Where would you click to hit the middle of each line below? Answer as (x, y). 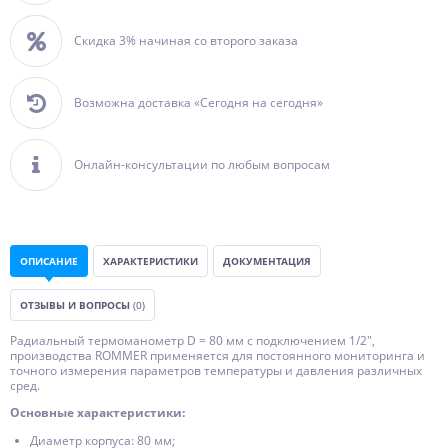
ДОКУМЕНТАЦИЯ (267, 261)
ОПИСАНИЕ (49, 261)
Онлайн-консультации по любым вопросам (202, 164)
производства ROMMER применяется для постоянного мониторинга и (217, 355)
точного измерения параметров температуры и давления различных (216, 370)
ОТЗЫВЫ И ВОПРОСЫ (76, 305)
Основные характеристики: (97, 412)
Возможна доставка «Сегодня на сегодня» (198, 102)
